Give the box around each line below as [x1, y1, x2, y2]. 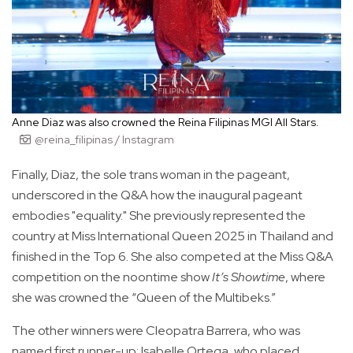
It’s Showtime [212, 268, 285, 285]
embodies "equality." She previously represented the [12, 206, 306, 224]
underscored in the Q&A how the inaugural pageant [12, 186, 303, 203]
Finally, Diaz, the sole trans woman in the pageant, [12, 165, 290, 183]
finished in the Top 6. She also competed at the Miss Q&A [12, 247, 333, 265]
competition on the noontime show [12, 268, 212, 285]
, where [285, 268, 325, 285]
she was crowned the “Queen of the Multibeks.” [12, 288, 276, 306]
